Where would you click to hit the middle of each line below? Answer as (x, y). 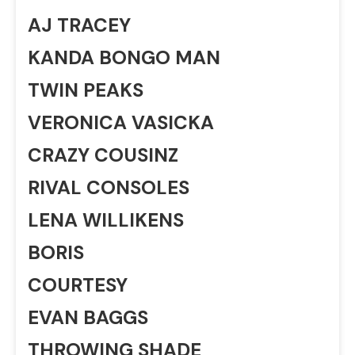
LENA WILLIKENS (106, 219)
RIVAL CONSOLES (109, 187)
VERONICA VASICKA (121, 122)
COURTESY (78, 284)
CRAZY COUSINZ (103, 155)
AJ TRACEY (79, 25)
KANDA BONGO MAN (124, 57)
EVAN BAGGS (88, 317)
